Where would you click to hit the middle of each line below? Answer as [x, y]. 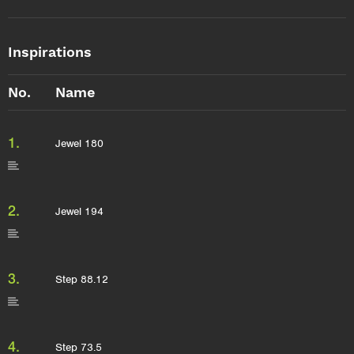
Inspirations [50, 52]
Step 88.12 [82, 279]
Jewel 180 [79, 143]
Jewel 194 [79, 211]
